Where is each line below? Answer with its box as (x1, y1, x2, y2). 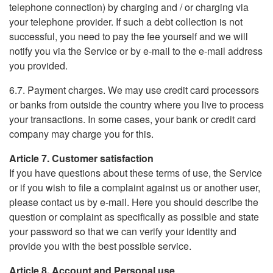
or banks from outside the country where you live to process (9, 97, 264, 112)
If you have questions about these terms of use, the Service (9, 166, 262, 180)
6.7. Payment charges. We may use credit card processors (9, 83, 259, 97)
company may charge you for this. (9, 127, 154, 141)
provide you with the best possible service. (9, 239, 191, 253)
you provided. (9, 58, 68, 73)
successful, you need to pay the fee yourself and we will (9, 29, 248, 43)
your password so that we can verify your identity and (9, 224, 236, 238)
